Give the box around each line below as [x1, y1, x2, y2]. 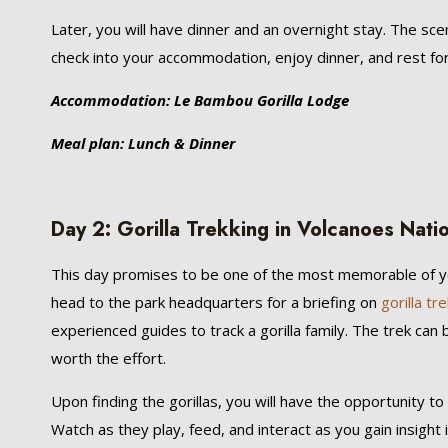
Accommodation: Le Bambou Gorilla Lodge [51, 90, 350, 110]
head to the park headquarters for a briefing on [51, 292, 378, 312]
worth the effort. [51, 348, 167, 368]
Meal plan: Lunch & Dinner [51, 133, 236, 153]
